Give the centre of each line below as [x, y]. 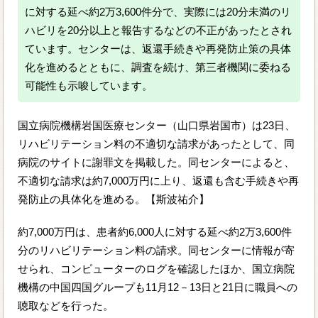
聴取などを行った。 [66, 306]
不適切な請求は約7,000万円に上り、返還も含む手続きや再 [159, 181]
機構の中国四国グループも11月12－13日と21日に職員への [158, 287]
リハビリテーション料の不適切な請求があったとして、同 [157, 144]
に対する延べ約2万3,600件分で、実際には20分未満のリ [158, 12]
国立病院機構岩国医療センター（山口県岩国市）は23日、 [157, 126]
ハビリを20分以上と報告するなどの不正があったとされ [159, 31]
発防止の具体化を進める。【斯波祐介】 [114, 199]
